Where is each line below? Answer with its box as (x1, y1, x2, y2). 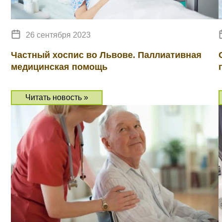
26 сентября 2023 (26, 31, 91, 39)
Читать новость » (25, 93, 88, 102)
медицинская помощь (11, 62, 108, 72)
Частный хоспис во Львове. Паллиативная (11, 50, 202, 60)
